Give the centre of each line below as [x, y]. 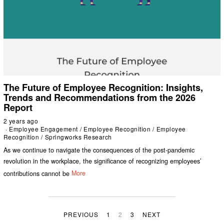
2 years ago [21, 121]
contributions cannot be [36, 173]
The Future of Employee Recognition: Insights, [103, 88]
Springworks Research [78, 137]
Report [18, 108]
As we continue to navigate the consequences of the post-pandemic [99, 150]
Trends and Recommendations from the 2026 [99, 98]
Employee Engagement [43, 129]
